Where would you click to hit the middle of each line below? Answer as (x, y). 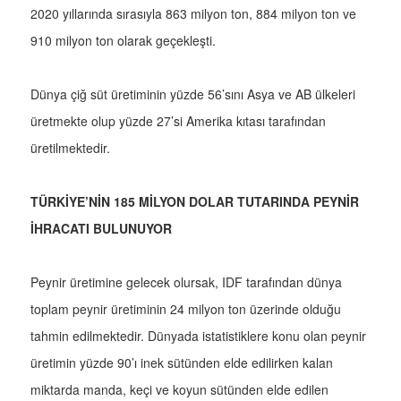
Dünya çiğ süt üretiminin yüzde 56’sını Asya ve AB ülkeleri (193, 94)
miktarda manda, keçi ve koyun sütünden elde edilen (179, 390)
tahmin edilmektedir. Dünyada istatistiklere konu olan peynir (198, 336)
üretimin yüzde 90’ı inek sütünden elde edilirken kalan (182, 363)
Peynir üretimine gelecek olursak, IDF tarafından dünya (186, 282)
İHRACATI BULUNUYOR (101, 229)
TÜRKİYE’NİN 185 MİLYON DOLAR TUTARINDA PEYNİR (195, 202)
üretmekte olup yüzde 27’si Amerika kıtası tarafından (178, 121)
